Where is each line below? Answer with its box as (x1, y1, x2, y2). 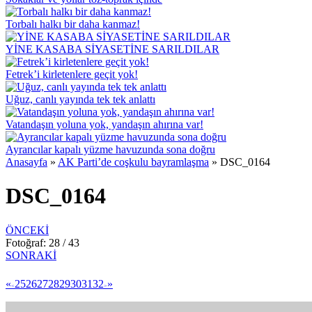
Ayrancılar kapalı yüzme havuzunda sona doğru (6, 143, 215, 155)
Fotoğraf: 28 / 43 (6, 236, 79, 249)
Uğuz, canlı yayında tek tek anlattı (6, 93, 155, 105)
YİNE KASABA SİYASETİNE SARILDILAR (6, 43, 219, 55)
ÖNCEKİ (6, 224, 49, 236)
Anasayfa (6, 156, 47, 168)
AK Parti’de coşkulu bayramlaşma (58, 156, 209, 168)
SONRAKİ (6, 249, 56, 261)
